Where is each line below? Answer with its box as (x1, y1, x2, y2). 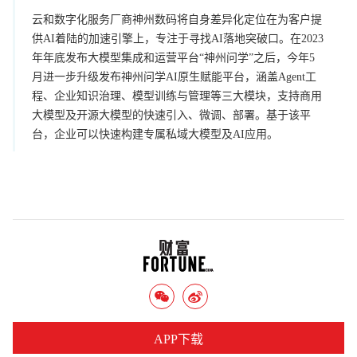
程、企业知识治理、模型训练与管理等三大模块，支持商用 (32, 89, 322, 102)
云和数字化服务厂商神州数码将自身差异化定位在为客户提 (32, 13, 322, 25)
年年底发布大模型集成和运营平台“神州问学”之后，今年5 (32, 51, 315, 64)
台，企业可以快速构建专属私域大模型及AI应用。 (32, 127, 278, 140)
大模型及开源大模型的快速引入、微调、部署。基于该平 (32, 108, 311, 121)
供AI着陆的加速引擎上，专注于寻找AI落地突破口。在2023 (32, 32, 324, 45)
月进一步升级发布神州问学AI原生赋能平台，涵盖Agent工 (32, 70, 316, 83)
